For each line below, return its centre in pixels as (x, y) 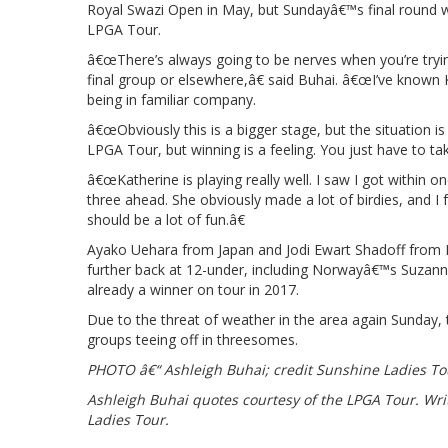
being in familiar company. (171, 99)
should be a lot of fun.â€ (166, 219)
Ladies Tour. (128, 419)
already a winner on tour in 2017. (193, 289)
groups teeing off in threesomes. (192, 339)
